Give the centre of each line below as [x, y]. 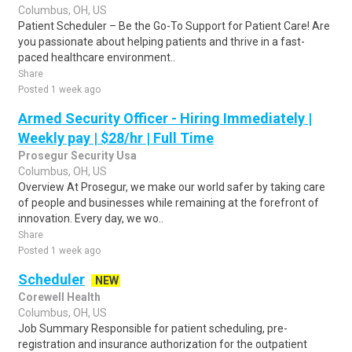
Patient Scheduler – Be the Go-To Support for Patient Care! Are [174, 26]
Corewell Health [59, 297]
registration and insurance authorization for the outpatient [163, 344]
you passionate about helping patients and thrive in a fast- [161, 42]
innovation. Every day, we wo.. [91, 218]
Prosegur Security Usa [77, 156]
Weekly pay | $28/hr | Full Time [116, 138]
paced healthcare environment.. [97, 57]
